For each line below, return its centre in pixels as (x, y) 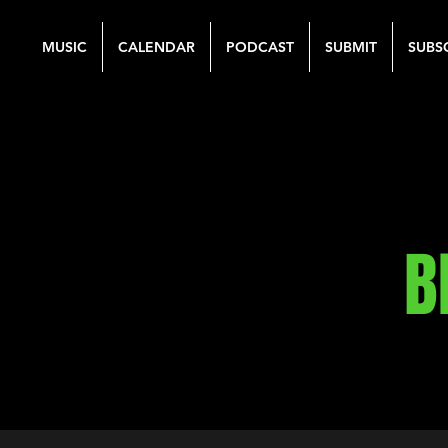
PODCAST (260, 47)
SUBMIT (351, 47)
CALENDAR (156, 47)
